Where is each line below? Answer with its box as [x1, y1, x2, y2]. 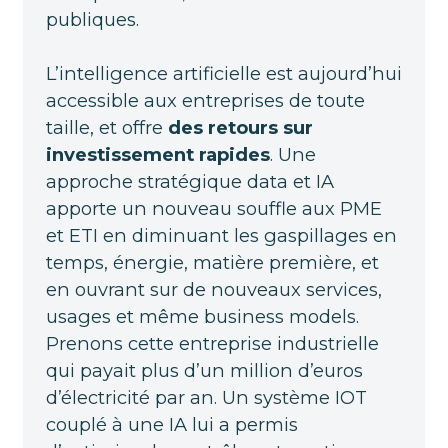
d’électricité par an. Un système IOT [45, 385, 367, 409]
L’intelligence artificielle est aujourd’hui [45, 61, 402, 85]
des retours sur [167, 115, 313, 139]
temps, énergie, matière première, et [45, 250, 379, 274]
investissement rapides [45, 142, 270, 166]
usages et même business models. [45, 304, 359, 328]
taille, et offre [45, 115, 168, 139]
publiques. [45, 7, 139, 31]
